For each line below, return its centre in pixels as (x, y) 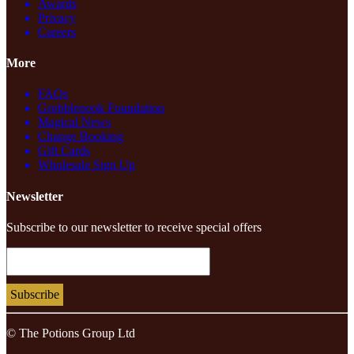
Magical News (74, 122)
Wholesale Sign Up (87, 165)
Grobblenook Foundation (101, 108)
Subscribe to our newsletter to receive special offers (134, 227)
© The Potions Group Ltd (71, 333)
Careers (57, 32)
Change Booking (81, 137)
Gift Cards (64, 151)
